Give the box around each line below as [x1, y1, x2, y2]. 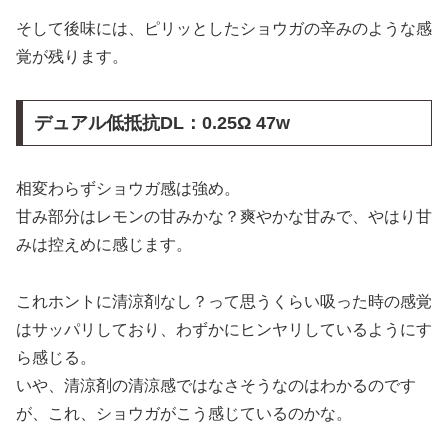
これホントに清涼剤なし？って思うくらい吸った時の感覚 [16, 292, 432, 310]
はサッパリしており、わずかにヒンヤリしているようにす [16, 320, 432, 338]
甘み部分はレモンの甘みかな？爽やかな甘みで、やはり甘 [16, 208, 432, 225]
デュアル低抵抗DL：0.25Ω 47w [33, 113, 290, 134]
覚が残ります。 [16, 48, 128, 66]
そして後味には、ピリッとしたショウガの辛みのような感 [16, 20, 432, 38]
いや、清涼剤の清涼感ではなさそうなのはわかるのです [16, 376, 416, 394]
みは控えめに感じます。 [16, 236, 192, 253]
